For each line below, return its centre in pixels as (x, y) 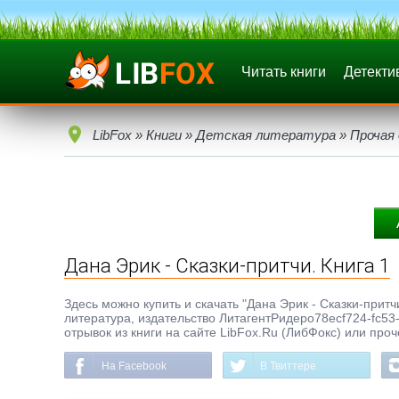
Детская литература (266, 135)
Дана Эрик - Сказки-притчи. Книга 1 (227, 266)
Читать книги (284, 72)
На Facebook (134, 366)
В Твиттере (288, 366)
